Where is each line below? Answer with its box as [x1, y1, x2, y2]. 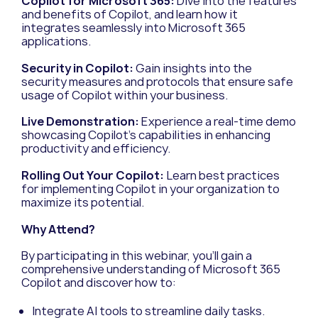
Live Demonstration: [21, 114, 139, 130]
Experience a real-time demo [139, 114, 296, 130]
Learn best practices [164, 168, 280, 184]
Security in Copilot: [21, 60, 133, 76]
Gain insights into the [133, 60, 252, 76]
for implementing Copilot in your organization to [21, 181, 280, 197]
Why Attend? [21, 221, 95, 237]
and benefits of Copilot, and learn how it [21, 6, 238, 23]
